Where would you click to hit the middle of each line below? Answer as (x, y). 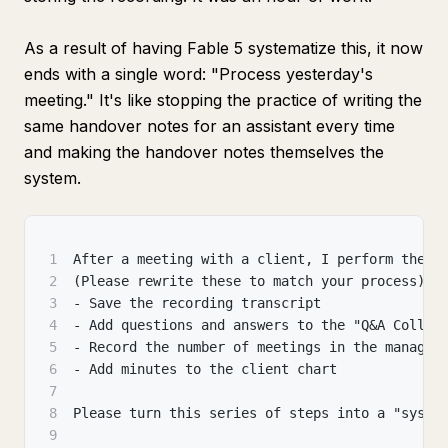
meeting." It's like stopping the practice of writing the (223, 100)
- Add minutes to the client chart (205, 369)
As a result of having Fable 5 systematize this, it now (223, 48)
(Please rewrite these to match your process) (249, 281)
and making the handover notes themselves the (204, 152)
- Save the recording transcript (197, 303)
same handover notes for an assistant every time (209, 126)
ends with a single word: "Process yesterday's (198, 74)
